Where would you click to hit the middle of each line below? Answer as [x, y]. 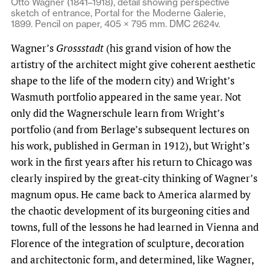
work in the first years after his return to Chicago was [131, 162]
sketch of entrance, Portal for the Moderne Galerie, [118, 13]
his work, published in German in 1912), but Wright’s [130, 146]
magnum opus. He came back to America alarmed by [131, 195]
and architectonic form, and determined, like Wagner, [132, 260]
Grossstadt [80, 48]
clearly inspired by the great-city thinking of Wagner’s [134, 178]
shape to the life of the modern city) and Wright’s [123, 81]
